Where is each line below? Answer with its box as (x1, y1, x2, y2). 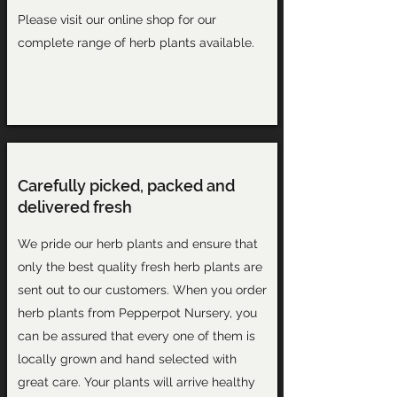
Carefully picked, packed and (17, 176, 235, 195)
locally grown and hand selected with (17, 352, 237, 366)
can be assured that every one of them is (17, 329, 255, 343)
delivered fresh (17, 198, 132, 216)
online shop (107, 12, 175, 27)
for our (174, 12, 216, 27)
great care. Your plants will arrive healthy (17, 375, 255, 389)
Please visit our (17, 12, 108, 27)
